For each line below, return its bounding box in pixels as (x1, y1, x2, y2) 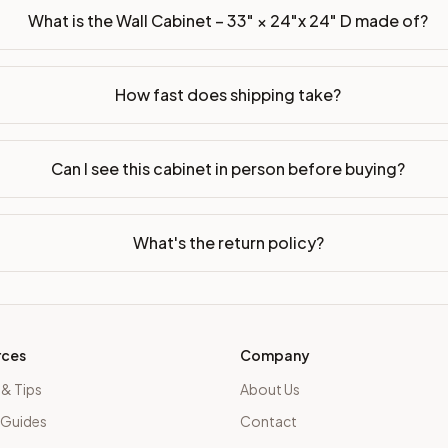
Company (240, 346, 310, 364)
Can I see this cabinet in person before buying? (51, 157, 406, 179)
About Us (240, 380, 300, 398)
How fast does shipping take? (115, 83, 342, 105)
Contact (240, 412, 297, 430)
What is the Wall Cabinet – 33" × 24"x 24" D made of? (28, 9, 429, 31)
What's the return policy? (132, 231, 324, 253)
